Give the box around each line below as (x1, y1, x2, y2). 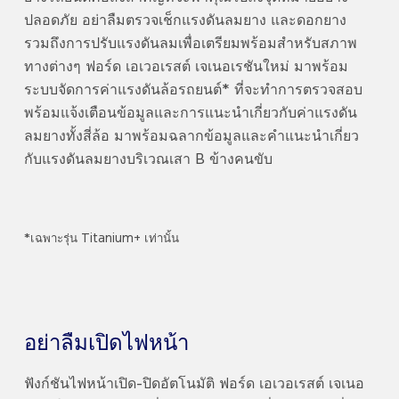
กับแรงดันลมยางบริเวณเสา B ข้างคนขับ (23, 153, 276, 167)
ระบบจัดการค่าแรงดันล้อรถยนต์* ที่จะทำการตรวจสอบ (23, 84, 362, 98)
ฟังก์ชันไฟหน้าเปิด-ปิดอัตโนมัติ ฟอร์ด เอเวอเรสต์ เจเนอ (23, 378, 364, 392)
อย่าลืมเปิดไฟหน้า (23, 333, 189, 354)
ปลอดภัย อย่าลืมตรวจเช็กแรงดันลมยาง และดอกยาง (23, 14, 346, 28)
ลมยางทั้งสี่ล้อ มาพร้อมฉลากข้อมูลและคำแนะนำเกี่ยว (23, 130, 359, 144)
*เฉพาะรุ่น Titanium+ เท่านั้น (23, 233, 179, 245)
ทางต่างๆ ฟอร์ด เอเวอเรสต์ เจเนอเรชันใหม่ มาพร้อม (23, 61, 348, 75)
